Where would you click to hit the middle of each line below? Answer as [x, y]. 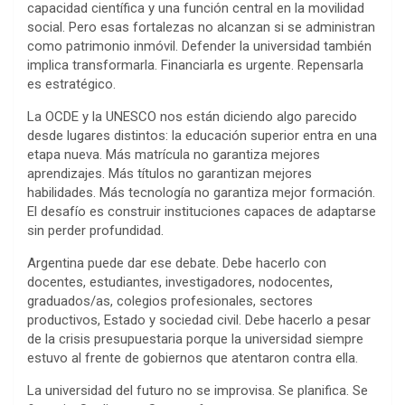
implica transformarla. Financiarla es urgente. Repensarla [195, 65]
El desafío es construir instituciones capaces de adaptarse [202, 211]
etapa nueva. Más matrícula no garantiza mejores [174, 154]
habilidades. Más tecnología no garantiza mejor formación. [201, 192]
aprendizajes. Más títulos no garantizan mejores [170, 173]
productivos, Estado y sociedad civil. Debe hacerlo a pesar [199, 320]
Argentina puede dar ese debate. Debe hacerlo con [177, 263]
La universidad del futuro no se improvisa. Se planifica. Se [198, 390]
